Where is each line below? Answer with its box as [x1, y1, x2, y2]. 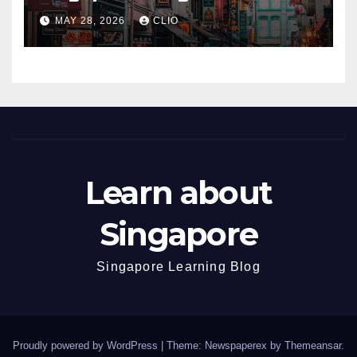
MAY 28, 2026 [55, 14, 128, 26]
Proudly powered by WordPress [13, 339, 161, 351]
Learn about [84, 172, 273, 212]
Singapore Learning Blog [96, 259, 261, 273]
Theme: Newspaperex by [167, 339, 284, 351]
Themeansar [284, 339, 341, 351]
